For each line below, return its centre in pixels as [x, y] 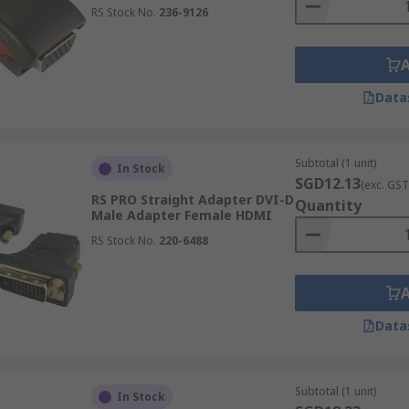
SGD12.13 [327, 184]
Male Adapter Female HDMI [181, 215]
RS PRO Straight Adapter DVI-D [192, 199]
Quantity [328, 205]
